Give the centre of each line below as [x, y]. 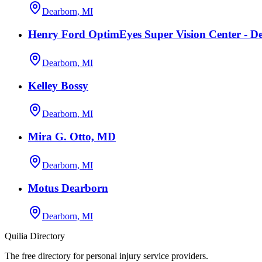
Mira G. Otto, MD [72, 137]
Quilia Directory [35, 236]
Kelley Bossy [58, 85]
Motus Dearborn [68, 188]
